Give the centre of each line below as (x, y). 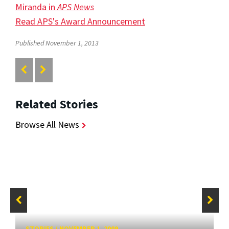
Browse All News (47, 124)
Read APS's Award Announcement (80, 21)
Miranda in (36, 7)
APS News (76, 7)
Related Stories (57, 104)
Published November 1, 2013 (57, 43)
